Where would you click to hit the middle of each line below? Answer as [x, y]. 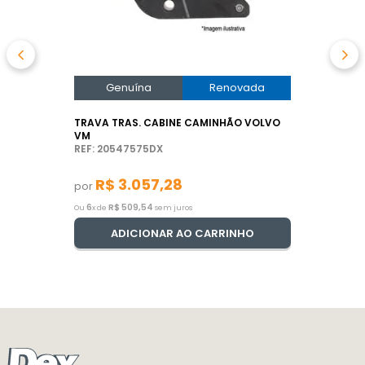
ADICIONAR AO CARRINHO [182, 233]
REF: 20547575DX [119, 149]
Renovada [237, 88]
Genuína [128, 88]
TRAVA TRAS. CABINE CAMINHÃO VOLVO [177, 123]
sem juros [173, 208]
